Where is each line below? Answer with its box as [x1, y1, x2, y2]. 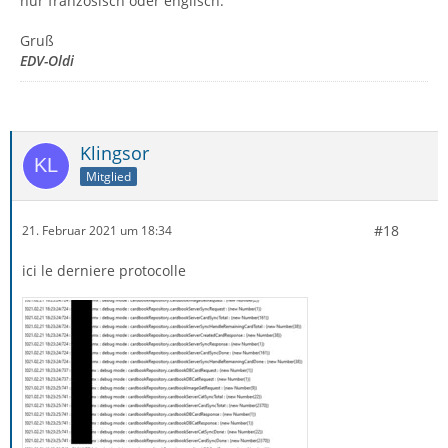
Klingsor [80, 140, 149, 165]
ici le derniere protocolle [22, 260, 186, 280]
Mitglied [86, 167, 131, 185]
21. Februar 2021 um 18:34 [22, 222, 172, 240]
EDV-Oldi [20, 50, 74, 70]
